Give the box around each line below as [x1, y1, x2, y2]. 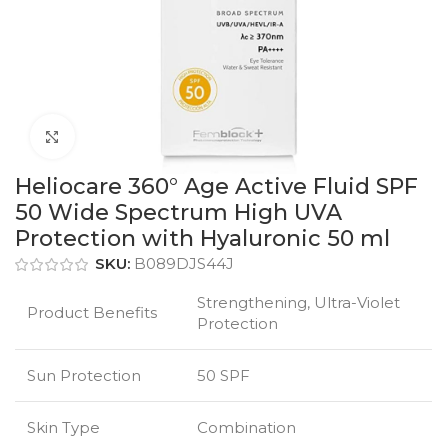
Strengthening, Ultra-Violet [197, 293, 400, 313]
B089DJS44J [134, 254, 234, 273]
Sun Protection [27, 366, 141, 386]
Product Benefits [27, 303, 157, 323]
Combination [197, 418, 296, 438]
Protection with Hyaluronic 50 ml [15, 225, 390, 252]
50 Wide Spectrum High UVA [15, 199, 342, 226]
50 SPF [197, 366, 250, 386]
